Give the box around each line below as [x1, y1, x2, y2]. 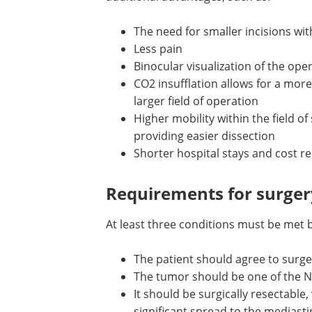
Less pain [134, 41, 182, 56]
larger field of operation [134, 93, 258, 108]
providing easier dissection [134, 128, 275, 143]
